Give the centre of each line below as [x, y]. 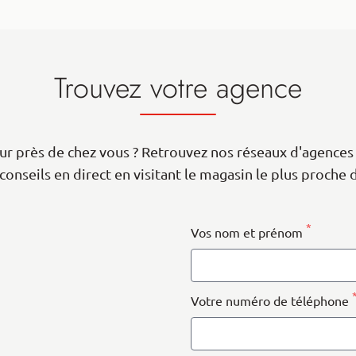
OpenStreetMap [80, 216]
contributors [137, 216]
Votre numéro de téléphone [271, 301]
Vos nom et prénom [248, 232]
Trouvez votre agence [178, 87]
